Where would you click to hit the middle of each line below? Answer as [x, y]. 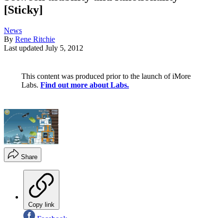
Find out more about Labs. [85, 85]
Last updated [25, 48]
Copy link [41, 204]
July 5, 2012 [64, 48]
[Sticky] [23, 10]
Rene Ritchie [35, 39]
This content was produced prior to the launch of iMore [106, 76]
